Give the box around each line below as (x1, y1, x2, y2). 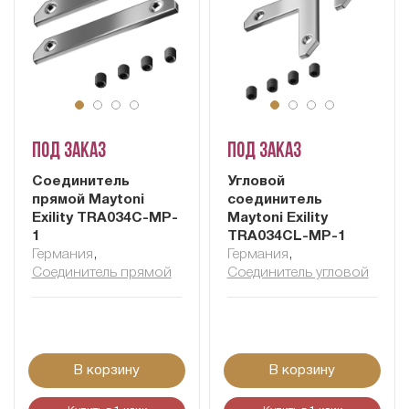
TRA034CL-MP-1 (226, 230, 346, 244)
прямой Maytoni (31, 194, 144, 207)
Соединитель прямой (31, 267, 172, 280)
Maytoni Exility (226, 212, 328, 225)
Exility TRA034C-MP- (31, 212, 178, 225)
